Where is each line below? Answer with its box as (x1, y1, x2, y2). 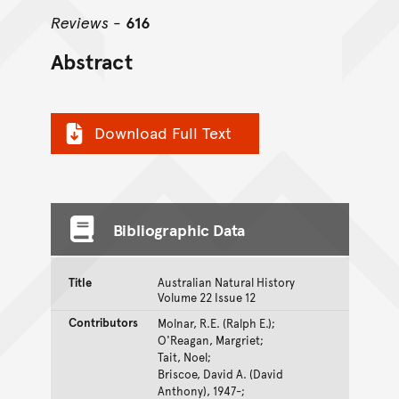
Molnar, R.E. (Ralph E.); (157, 314, 275, 331)
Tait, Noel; (157, 348, 211, 365)
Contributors (68, 313, 138, 330)
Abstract (50, 46, 133, 77)
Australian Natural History (157, 273, 295, 290)
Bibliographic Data (112, 217, 246, 240)
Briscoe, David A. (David (157, 365, 283, 382)
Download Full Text (94, 121, 232, 144)
